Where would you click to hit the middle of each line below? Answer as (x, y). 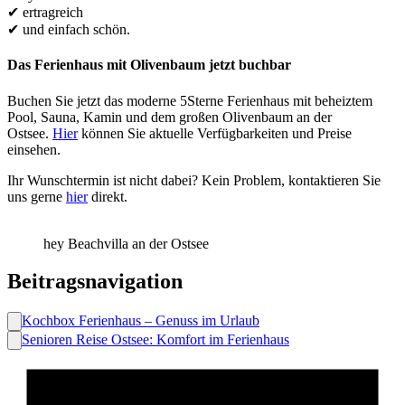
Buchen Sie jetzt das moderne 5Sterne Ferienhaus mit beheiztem (190, 100)
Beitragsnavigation (95, 282)
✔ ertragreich (45, 12)
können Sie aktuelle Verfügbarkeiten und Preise (215, 133)
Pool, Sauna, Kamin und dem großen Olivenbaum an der (170, 117)
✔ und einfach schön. (69, 29)
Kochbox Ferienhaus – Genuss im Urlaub (141, 321)
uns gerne (37, 196)
